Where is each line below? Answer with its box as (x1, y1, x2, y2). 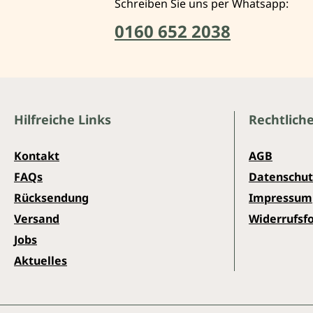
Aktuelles (14, 252, 67, 268)
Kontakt (14, 147, 59, 163)
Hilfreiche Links (14, 110, 111, 128)
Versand (14, 210, 59, 226)
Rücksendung (14, 189, 89, 205)
